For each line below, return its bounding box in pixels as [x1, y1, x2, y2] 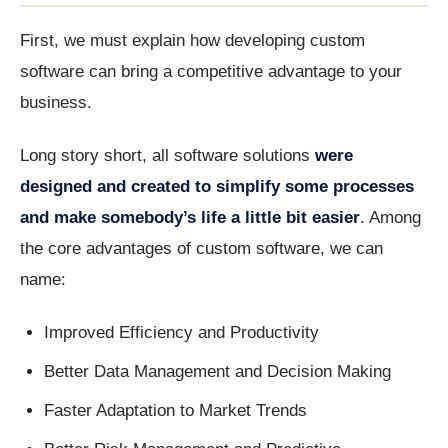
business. [20, 93, 92, 113]
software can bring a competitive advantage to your [20, 62, 402, 82]
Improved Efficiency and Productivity [44, 323, 319, 343]
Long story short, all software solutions [20, 146, 315, 166]
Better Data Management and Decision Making [44, 362, 391, 382]
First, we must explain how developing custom [20, 31, 365, 51]
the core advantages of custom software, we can [20, 239, 383, 259]
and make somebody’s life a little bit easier [20, 208, 360, 228]
